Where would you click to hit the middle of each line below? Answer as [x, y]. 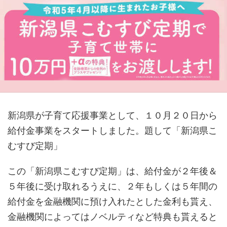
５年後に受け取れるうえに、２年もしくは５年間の [112, 186]
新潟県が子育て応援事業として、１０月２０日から [112, 116]
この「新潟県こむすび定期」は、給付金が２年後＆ [112, 171]
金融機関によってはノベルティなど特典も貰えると [112, 217]
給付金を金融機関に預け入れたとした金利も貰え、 [112, 202]
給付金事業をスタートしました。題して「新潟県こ [112, 131]
